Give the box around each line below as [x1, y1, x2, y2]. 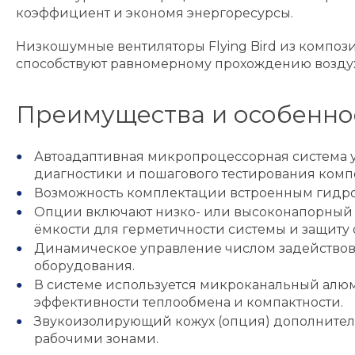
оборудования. [33, 258, 135, 273]
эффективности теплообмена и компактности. [33, 295, 343, 310]
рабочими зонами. [33, 331, 158, 346]
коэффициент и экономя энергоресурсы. [16, 6, 293, 21]
